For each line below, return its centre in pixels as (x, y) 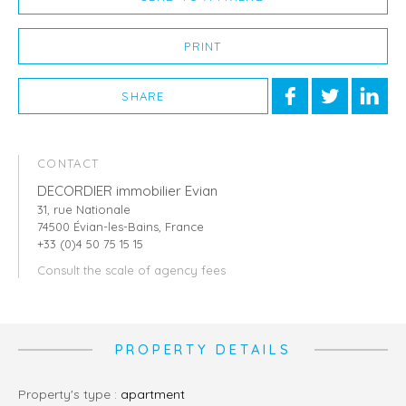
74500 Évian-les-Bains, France (121, 227)
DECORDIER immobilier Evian (127, 191)
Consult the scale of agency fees (131, 271)
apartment (153, 395)
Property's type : (73, 395)
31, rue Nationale (84, 210)
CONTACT (68, 164)
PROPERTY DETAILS (203, 350)
